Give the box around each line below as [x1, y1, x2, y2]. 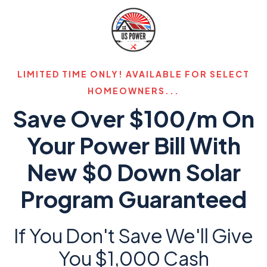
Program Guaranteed [20, 185, 247, 213]
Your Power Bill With [26, 131, 241, 159]
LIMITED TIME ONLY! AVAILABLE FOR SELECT [17, 69, 250, 79]
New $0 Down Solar [26, 158, 241, 186]
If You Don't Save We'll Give [14, 223, 253, 247]
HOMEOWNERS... [88, 85, 179, 96]
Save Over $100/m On [13, 104, 254, 132]
